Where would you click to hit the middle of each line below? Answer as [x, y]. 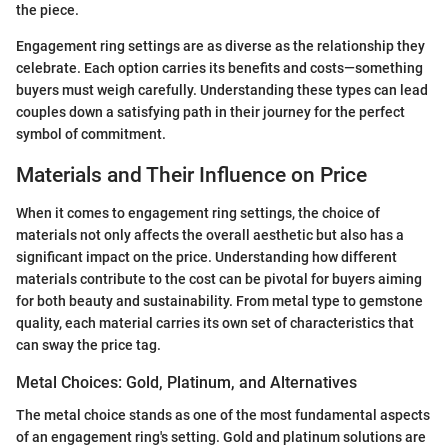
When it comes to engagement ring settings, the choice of [198, 213]
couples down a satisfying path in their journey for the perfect [210, 111]
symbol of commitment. [91, 133]
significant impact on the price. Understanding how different [206, 257]
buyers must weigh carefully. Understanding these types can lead [222, 89]
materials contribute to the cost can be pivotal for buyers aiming [219, 279]
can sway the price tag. [88, 345]
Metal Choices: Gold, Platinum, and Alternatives [186, 383]
